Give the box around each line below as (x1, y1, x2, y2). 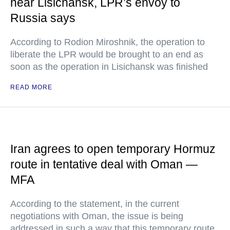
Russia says (10, 11, 75, 25)
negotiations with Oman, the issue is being (10, 211, 183, 221)
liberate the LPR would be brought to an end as (10, 49, 203, 60)
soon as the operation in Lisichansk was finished (10, 62, 208, 72)
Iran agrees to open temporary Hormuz (10, 142, 216, 156)
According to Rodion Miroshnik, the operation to (10, 37, 205, 47)
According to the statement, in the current (10, 199, 179, 209)
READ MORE (10, 84, 52, 91)
